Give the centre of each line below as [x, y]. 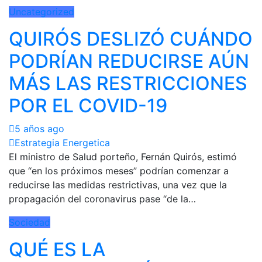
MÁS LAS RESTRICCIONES [128, 83]
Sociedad [30, 222]
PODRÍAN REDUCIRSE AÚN [129, 61]
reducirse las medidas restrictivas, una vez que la [118, 185]
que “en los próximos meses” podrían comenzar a [119, 170]
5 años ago [39, 128]
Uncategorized [42, 11]
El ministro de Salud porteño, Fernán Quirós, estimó [123, 156]
